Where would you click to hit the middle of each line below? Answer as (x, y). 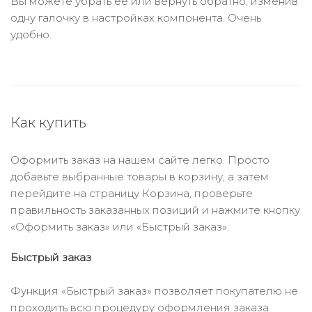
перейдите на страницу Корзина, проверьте (132, 193)
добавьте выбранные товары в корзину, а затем (140, 177)
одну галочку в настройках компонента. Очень (136, 18)
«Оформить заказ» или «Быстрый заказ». (120, 227)
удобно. (31, 34)
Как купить (48, 123)
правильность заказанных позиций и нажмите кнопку (155, 210)
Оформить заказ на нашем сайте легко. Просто (140, 160)
